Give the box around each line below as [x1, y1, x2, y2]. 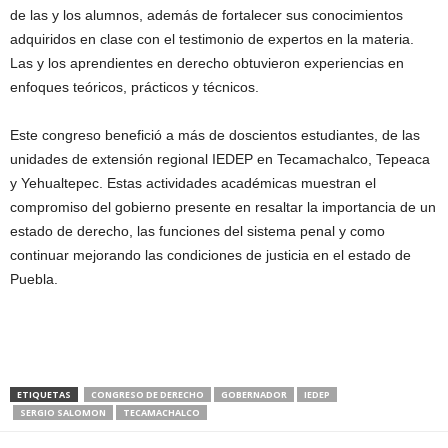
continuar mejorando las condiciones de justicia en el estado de [10, 246, 411, 263]
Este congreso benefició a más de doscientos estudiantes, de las [10, 126, 420, 143]
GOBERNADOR [221, 387, 287, 401]
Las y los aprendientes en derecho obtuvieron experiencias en [10, 54, 404, 71]
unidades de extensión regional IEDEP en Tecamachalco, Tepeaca [10, 150, 430, 167]
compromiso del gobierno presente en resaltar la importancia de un [10, 198, 436, 215]
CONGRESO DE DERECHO [91, 387, 204, 401]
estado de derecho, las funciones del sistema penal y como [10, 222, 385, 239]
